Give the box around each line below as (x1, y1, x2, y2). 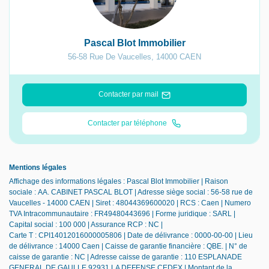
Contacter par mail (98, 90, 159, 99)
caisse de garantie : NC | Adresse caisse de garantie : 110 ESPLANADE (9, 253, 242, 262)
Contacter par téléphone (88, 118, 169, 127)
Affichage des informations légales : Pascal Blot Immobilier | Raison (9, 177, 228, 186)
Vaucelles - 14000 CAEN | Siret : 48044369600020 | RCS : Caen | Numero (9, 199, 251, 208)
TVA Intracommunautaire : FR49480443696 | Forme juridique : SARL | (9, 210, 235, 219)
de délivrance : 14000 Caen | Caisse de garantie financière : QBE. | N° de (9, 242, 247, 251)
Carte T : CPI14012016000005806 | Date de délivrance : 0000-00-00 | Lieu (9, 231, 253, 240)
